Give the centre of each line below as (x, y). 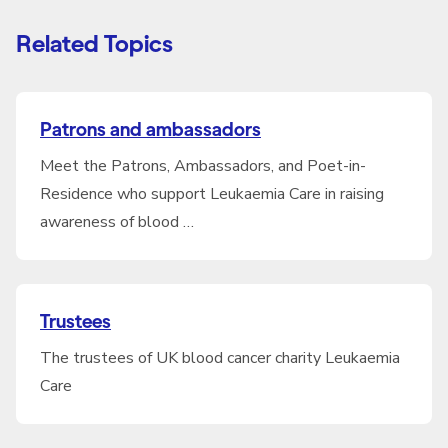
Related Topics (94, 43)
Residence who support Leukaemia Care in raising (212, 194)
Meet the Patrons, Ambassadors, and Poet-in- (203, 166)
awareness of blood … (117, 222)
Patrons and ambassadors (150, 129)
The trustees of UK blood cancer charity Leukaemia (220, 358)
